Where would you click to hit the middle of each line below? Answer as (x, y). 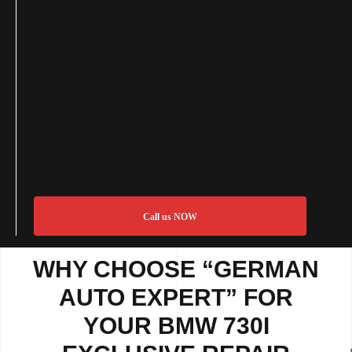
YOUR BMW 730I (176, 326)
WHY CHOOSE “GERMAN (176, 269)
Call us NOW (170, 217)
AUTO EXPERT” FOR (176, 298)
